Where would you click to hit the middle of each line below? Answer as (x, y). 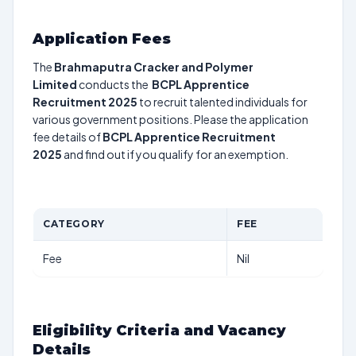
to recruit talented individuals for (222, 102)
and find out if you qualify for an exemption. (175, 154)
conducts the (114, 84)
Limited (55, 84)
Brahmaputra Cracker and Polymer (154, 67)
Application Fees (102, 39)
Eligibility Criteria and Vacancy (159, 331)
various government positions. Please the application (170, 119)
